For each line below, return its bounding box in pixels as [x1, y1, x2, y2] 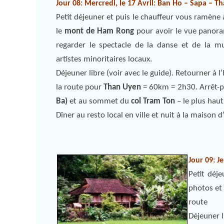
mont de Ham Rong [64, 27, 134, 35]
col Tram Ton [131, 97, 175, 105]
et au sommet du [67, 97, 131, 105]
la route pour [56, 83, 104, 91]
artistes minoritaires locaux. [56, 55, 152, 63]
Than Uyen [103, 83, 141, 91]
